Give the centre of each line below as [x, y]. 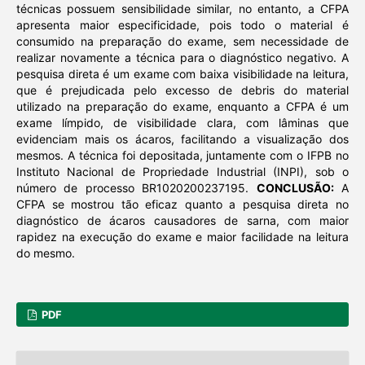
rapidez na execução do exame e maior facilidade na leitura [182, 237]
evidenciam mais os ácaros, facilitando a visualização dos [182, 139]
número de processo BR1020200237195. [136, 188]
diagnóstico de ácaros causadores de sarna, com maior [182, 221]
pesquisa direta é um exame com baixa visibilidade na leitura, [182, 74]
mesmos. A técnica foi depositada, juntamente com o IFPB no [182, 156]
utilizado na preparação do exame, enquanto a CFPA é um [182, 107]
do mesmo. [45, 253]
